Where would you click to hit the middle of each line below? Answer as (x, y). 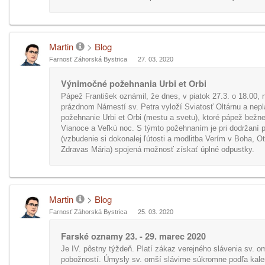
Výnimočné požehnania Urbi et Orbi (134, 83)
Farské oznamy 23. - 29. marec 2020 (133, 236)
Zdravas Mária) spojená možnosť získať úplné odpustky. (158, 149)
